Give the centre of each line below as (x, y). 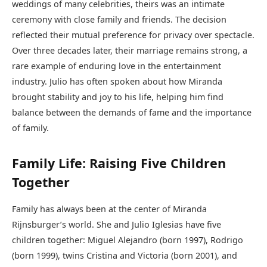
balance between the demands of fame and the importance (132, 113)
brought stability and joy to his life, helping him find (118, 97)
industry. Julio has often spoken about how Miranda (117, 82)
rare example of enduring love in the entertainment (117, 66)
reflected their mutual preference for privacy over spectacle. (133, 35)
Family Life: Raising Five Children (119, 163)
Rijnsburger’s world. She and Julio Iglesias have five (117, 224)
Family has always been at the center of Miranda (109, 209)
